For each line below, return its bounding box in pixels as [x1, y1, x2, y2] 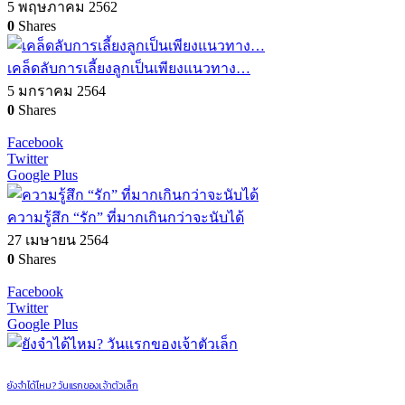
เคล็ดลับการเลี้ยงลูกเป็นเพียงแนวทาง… [7, 61, 250, 77]
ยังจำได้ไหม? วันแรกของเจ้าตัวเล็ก [7, 378, 138, 393]
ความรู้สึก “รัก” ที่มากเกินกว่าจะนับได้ [7, 210, 244, 226]
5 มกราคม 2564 [7, 83, 106, 99]
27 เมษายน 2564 [7, 232, 108, 249]
